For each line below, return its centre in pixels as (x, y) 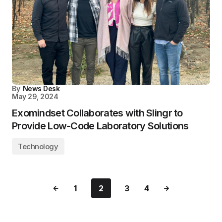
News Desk (41, 88)
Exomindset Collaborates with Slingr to (97, 113)
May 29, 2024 (35, 96)
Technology (38, 146)
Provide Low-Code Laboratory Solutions (100, 126)
